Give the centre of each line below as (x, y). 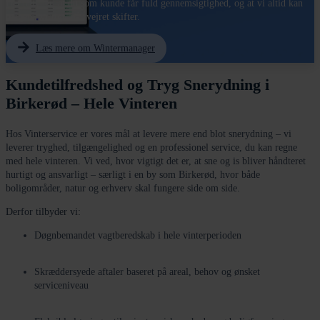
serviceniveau (61, 286)
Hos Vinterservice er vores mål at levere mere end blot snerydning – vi (149, 134)
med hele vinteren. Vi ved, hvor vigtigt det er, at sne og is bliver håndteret (156, 161)
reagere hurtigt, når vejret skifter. (73, 17)
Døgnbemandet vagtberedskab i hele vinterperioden (138, 236)
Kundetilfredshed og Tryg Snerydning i (137, 85)
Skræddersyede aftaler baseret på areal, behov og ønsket (147, 272)
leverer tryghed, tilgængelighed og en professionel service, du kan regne (151, 148)
